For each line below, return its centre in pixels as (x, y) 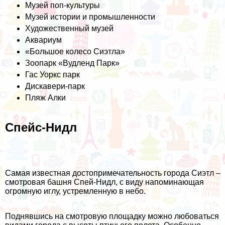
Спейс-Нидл (41, 127)
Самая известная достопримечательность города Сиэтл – (113, 173)
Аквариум (43, 40)
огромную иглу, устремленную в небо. (75, 191)
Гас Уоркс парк (52, 74)
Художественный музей (69, 28)
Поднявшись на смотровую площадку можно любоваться (112, 216)
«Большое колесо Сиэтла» (75, 51)
